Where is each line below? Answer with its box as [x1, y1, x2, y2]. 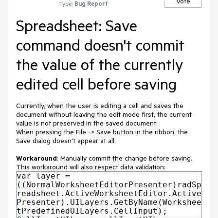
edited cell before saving [16, 74, 177, 93]
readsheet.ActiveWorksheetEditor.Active [17, 189, 201, 198]
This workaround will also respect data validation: [16, 163, 165, 171]
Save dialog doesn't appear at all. [16, 136, 116, 145]
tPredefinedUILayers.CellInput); [17, 206, 167, 216]
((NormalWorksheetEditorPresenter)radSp [17, 180, 201, 189]
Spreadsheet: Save [16, 16, 137, 35]
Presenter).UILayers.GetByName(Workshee [17, 198, 201, 207]
